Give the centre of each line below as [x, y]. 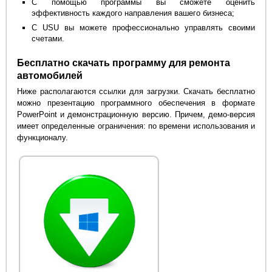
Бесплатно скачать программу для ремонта [124, 63]
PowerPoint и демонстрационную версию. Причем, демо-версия [136, 115]
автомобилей [50, 76]
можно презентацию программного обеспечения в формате [136, 103]
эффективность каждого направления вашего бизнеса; [133, 13]
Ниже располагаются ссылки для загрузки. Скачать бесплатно [136, 92]
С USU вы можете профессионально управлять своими [143, 28]
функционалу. [43, 138]
